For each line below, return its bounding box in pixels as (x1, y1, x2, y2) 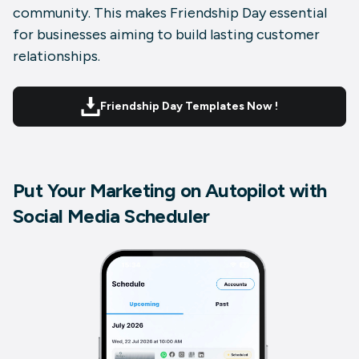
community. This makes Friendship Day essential (13, 4, 327, 22)
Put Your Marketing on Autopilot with (13, 179, 327, 203)
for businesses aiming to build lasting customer (13, 26, 320, 44)
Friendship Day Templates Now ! (100, 99, 278, 114)
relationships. (13, 47, 100, 66)
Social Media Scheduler (13, 204, 210, 228)
